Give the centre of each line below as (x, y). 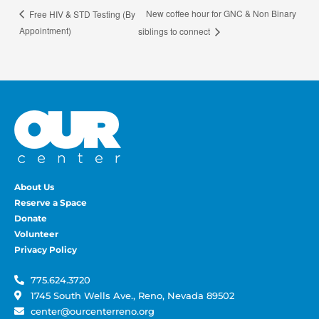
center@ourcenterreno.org (92, 311)
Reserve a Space (51, 202)
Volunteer (36, 234)
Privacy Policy (46, 249)
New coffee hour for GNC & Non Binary (221, 14)
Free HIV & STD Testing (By (82, 14)
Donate (31, 218)
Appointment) (46, 30)
